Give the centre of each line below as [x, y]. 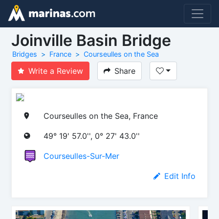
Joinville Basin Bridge [91, 40]
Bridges [25, 54]
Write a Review [56, 71]
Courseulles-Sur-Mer [81, 156]
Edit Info [180, 176]
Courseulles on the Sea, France [101, 116]
